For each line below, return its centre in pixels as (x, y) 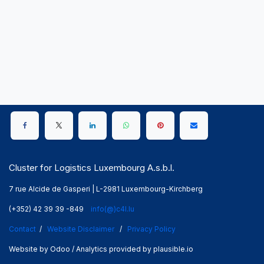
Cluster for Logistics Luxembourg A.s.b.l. (92, 168)
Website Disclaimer (81, 229)
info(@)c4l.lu (113, 209)
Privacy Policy (151, 229)
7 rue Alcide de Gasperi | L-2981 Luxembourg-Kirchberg (106, 189)
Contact (22, 229)
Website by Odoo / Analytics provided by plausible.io (101, 249)
